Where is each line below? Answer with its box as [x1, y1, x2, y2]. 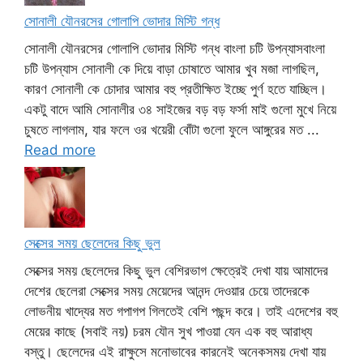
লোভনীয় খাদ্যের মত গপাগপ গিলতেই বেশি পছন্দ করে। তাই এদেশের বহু [24, 302, 338, 319]
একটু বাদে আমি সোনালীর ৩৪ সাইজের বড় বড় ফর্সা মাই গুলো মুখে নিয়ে [24, 100, 336, 117]
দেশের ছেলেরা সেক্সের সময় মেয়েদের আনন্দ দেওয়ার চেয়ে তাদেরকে [24, 282, 310, 299]
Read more [24, 141, 96, 158]
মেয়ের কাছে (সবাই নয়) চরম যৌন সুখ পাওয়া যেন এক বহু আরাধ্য [24, 322, 312, 340]
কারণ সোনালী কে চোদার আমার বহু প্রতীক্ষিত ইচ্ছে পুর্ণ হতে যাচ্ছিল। [24, 80, 327, 97]
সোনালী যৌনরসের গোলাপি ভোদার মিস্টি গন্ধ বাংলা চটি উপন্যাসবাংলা [24, 40, 325, 57]
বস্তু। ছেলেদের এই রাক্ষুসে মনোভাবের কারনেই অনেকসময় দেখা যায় [24, 343, 326, 360]
